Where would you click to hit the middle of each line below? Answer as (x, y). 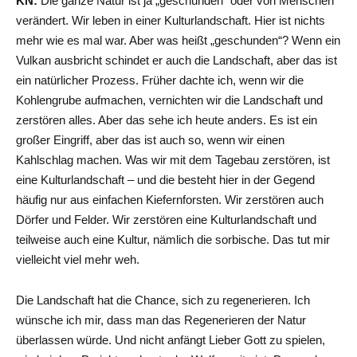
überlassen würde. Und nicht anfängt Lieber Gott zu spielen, (171, 339)
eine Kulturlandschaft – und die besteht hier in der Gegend (165, 179)
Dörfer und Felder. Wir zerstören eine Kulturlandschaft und (166, 219)
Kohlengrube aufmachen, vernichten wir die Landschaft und (169, 100)
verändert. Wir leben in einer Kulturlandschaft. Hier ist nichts (171, 20)
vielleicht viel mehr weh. (78, 259)
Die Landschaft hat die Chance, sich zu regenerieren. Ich (163, 300)
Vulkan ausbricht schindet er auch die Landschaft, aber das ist (177, 60)
